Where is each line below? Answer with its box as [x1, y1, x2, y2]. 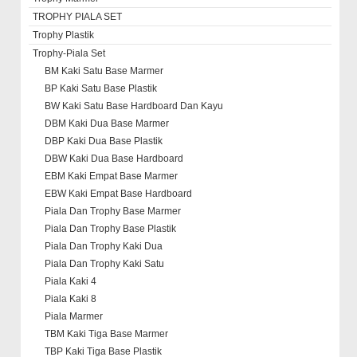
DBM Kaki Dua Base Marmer [45, 118, 170, 129]
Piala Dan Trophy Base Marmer [45, 206, 182, 217]
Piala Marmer [45, 311, 104, 322]
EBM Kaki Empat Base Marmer [45, 171, 178, 182]
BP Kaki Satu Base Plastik [45, 83, 158, 94]
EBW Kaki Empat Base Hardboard [45, 188, 193, 199]
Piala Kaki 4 [45, 276, 97, 287]
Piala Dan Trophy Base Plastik [45, 223, 177, 234]
